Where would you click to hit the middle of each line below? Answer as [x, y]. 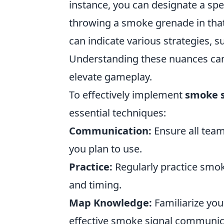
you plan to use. [105, 149]
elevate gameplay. [110, 77]
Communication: [110, 131]
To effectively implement [127, 95]
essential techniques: [117, 113]
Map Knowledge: [110, 203]
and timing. [95, 185]
